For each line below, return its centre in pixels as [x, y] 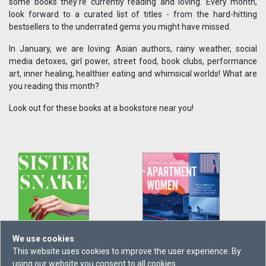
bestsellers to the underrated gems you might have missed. [121, 27]
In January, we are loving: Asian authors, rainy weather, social [133, 49]
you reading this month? [54, 86]
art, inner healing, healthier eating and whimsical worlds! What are [133, 74]
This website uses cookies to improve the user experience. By [127, 251]
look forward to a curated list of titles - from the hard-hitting [133, 15]
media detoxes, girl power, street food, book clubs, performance [133, 61]
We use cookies [43, 239]
